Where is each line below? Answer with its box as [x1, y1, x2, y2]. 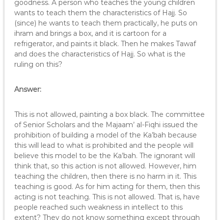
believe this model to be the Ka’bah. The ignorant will [14, 151, 195, 160]
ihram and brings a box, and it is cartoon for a [14, 29, 166, 38]
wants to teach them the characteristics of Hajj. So [14, 8, 187, 17]
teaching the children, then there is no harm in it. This [14, 172, 196, 181]
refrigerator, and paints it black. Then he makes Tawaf [14, 39, 196, 48]
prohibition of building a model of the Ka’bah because [14, 131, 197, 139]
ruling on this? [14, 60, 62, 69]
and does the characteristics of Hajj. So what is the [14, 50, 186, 58]
